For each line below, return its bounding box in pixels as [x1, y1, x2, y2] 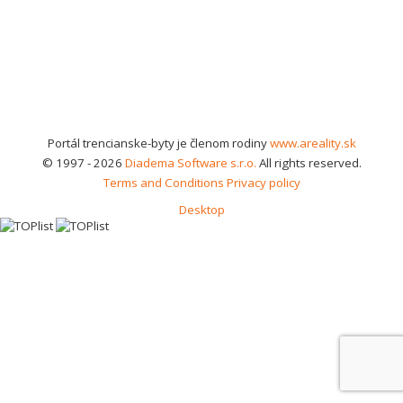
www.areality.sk [269, 135, 356, 151]
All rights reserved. [255, 155, 362, 171]
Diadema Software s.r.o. [124, 155, 256, 171]
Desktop [178, 201, 225, 218]
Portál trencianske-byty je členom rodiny [47, 135, 270, 151]
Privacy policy [226, 175, 300, 191]
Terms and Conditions [103, 175, 224, 191]
